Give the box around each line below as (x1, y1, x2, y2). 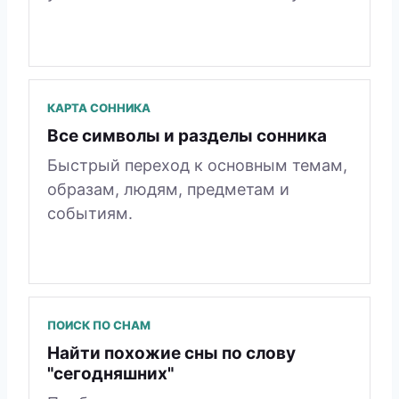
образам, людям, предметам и (47, 180, 289, 199)
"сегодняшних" (47, 363, 174, 385)
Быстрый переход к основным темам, (47, 156, 347, 175)
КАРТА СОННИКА (47, 101, 151, 116)
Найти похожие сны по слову (47, 343, 296, 364)
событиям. (47, 204, 133, 224)
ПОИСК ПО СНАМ (47, 318, 151, 333)
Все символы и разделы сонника (47, 126, 327, 147)
